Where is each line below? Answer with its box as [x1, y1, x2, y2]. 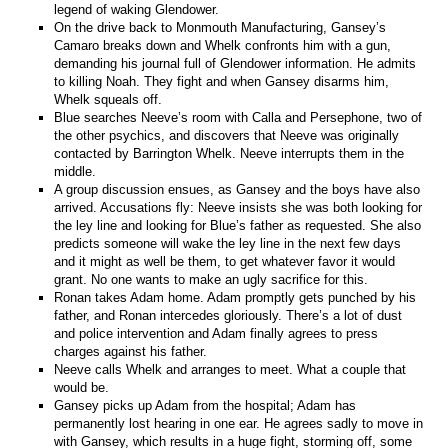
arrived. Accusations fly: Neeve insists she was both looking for [54, 199, 423, 215]
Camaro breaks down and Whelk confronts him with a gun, [54, 37, 392, 53]
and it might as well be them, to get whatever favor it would [54, 253, 396, 269]
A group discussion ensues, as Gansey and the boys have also [54, 181, 421, 197]
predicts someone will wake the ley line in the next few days [54, 235, 402, 251]
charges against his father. [54, 343, 208, 359]
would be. [54, 379, 110, 395]
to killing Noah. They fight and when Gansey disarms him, [54, 73, 390, 89]
